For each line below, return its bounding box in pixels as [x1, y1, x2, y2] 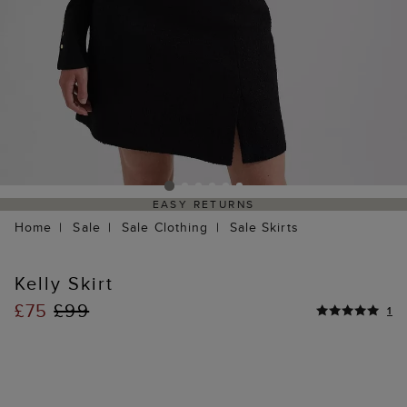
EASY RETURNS [152, 196, 255, 213]
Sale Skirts [229, 218, 299, 237]
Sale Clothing [121, 218, 209, 237]
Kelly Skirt [15, 270, 114, 297]
